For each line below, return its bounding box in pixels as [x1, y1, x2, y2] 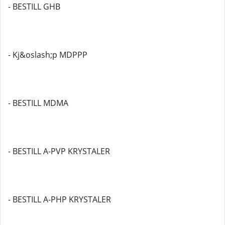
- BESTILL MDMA [8, 97, 68, 108]
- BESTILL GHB [8, 1, 60, 12]
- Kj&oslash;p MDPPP [8, 49, 87, 60]
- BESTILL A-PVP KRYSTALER [8, 146, 110, 157]
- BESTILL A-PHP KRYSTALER [8, 194, 111, 205]
